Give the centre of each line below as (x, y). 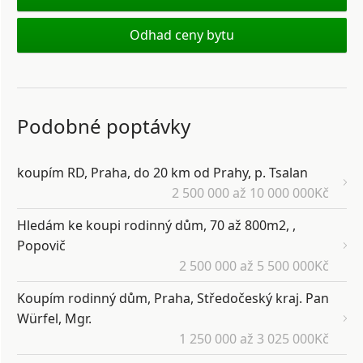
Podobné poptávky (104, 126)
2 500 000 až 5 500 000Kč (254, 266)
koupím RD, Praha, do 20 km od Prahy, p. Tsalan (162, 173)
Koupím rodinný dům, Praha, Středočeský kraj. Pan (173, 299)
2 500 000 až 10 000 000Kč (250, 193)
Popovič (41, 246)
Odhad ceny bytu (182, 34)
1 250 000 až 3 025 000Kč (254, 339)
